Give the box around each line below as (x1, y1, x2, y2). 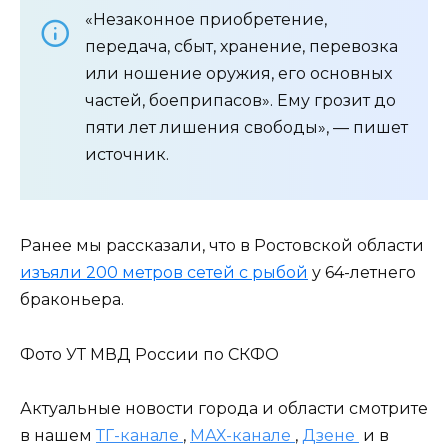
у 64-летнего (308, 263, 416, 283)
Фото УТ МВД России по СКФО (20, 344, 279, 364)
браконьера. (20, 290, 124, 310)
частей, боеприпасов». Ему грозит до (85, 91, 396, 111)
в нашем (20, 425, 96, 445)
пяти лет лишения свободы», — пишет (85, 118, 408, 138)
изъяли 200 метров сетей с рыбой (20, 263, 308, 283)
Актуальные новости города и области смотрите (20, 398, 428, 418)
